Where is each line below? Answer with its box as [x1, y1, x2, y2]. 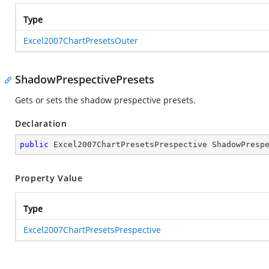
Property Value [15, 172, 83, 184]
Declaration [15, 118, 67, 129]
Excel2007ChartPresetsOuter [23, 35, 138, 46]
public [20, 140, 49, 149]
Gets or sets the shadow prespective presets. [15, 94, 196, 106]
